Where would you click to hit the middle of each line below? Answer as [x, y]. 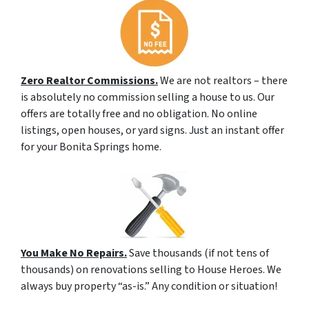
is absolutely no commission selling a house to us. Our [148, 97]
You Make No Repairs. [74, 253]
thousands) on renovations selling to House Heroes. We [151, 269]
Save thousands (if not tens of [198, 253]
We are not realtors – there [223, 80]
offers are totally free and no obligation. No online [139, 113]
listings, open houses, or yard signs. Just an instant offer [152, 130]
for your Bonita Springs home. [91, 147]
